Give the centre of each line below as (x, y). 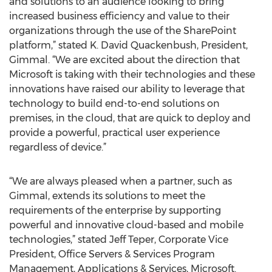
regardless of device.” (58, 147)
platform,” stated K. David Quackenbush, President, (128, 45)
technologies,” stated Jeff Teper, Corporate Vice (119, 240)
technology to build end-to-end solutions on (114, 104)
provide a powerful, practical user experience (114, 133)
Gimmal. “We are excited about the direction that (124, 60)
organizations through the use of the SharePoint (123, 31)
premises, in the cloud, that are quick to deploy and (130, 118)
